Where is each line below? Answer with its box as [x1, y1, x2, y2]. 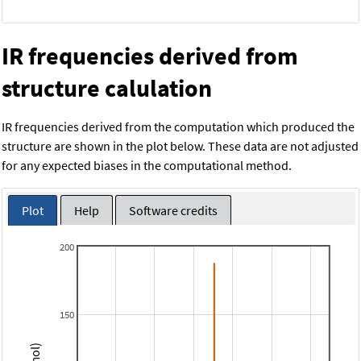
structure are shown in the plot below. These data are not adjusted [2, 137, 359, 154]
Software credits [128, 202, 218, 219]
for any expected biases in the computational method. [2, 156, 292, 173]
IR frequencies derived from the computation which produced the [2, 118, 355, 135]
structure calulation [2, 72, 212, 103]
